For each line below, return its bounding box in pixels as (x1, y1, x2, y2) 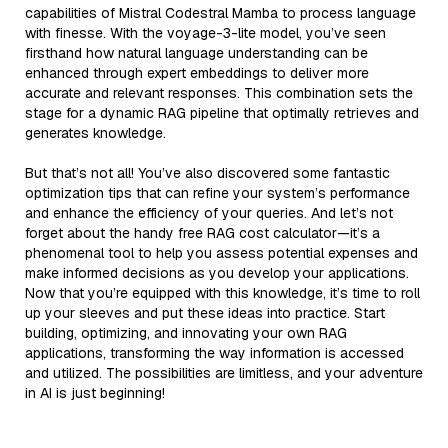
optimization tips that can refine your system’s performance (25, 183, 410, 202)
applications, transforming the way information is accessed (25, 343, 404, 362)
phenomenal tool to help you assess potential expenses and (25, 243, 418, 262)
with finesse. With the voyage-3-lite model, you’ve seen (25, 23, 386, 42)
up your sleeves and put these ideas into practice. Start (25, 303, 385, 322)
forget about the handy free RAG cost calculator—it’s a (25, 223, 380, 242)
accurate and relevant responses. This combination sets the (25, 83, 413, 102)
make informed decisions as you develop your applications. (25, 263, 409, 282)
